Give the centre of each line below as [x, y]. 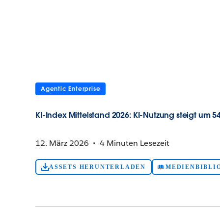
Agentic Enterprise [71, 89]
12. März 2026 [62, 143]
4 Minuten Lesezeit [135, 143]
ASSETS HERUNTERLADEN [97, 167]
